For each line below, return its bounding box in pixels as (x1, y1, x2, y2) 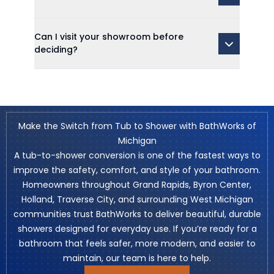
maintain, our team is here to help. (63, 252, 211, 264)
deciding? (34, 43, 78, 56)
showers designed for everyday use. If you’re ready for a (17, 223, 257, 235)
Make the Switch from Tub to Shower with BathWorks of (18, 120, 256, 132)
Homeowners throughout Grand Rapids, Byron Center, (23, 179, 251, 191)
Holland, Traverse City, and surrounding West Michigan (21, 193, 253, 206)
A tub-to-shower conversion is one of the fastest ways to (13, 149, 261, 161)
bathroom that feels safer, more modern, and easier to (18, 237, 256, 250)
